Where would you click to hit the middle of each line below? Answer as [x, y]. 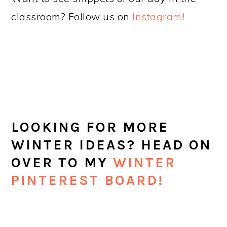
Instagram [157, 16]
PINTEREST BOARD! [88, 180]
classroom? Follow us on [72, 16]
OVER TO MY [62, 162]
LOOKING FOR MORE [90, 127]
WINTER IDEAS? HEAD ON [112, 145]
